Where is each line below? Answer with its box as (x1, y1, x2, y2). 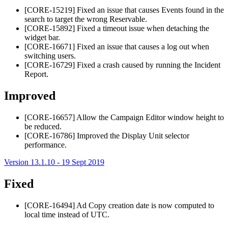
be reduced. (24, 122, 62, 131)
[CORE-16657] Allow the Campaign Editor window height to (24, 112, 224, 122)
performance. (24, 140, 67, 149)
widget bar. (24, 33, 60, 42)
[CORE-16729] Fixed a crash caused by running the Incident (24, 61, 220, 69)
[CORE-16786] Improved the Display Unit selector (24, 131, 189, 140)
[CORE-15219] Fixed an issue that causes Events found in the (24, 6, 224, 14)
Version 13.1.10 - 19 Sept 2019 (4, 157, 104, 166)
